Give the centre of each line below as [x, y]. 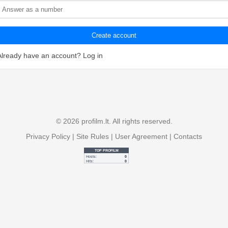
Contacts [188, 136]
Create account [114, 35]
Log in [93, 55]
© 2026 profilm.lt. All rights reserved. [114, 121]
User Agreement [141, 136]
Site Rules [93, 136]
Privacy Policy [48, 136]
